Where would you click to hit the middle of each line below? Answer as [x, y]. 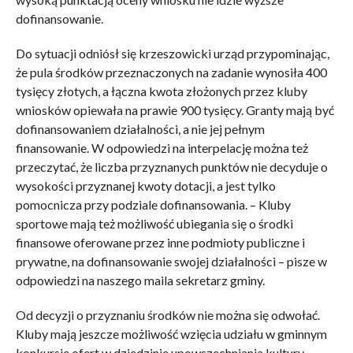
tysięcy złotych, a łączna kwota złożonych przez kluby [161, 91]
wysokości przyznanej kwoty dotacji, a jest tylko [145, 186]
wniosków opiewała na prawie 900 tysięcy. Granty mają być [175, 110]
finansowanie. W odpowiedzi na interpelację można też [162, 148]
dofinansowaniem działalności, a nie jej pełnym [140, 129]
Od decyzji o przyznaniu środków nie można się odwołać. [167, 315]
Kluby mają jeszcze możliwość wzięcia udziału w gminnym [171, 334]
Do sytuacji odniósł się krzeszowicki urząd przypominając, [172, 54]
